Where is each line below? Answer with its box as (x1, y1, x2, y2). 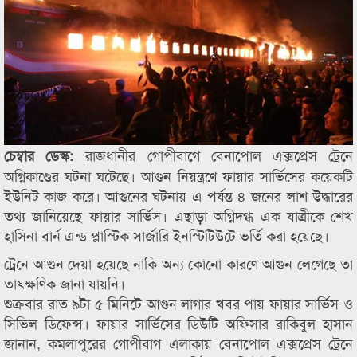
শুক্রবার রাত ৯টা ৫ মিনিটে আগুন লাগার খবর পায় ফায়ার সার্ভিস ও (4, 292, 353, 313)
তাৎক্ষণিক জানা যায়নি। (4, 273, 125, 293)
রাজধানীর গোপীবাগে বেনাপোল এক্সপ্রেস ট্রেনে (85, 144, 354, 165)
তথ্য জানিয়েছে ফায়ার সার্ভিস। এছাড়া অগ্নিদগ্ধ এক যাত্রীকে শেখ (4, 205, 353, 226)
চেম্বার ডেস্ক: (4, 145, 86, 166)
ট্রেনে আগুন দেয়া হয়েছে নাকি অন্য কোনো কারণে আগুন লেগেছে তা (4, 253, 353, 273)
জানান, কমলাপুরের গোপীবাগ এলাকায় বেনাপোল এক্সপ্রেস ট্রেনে (4, 332, 353, 353)
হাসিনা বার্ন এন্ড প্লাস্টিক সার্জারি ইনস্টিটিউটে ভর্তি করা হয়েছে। (4, 225, 329, 245)
